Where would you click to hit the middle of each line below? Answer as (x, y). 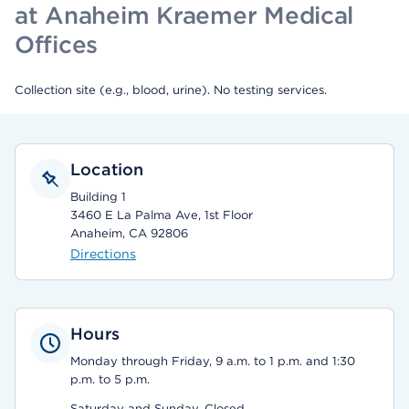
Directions (103, 254)
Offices (57, 44)
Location (107, 169)
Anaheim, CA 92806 (129, 233)
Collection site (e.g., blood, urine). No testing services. (171, 90)
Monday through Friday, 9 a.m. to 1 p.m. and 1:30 (213, 361)
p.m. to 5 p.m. (110, 379)
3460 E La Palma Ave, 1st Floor (162, 215)
